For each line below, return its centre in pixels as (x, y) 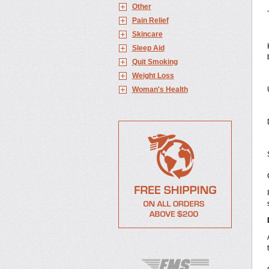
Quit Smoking (155, 62)
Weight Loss (153, 76)
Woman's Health (160, 89)
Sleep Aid (148, 48)
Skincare (147, 34)
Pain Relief (150, 20)
